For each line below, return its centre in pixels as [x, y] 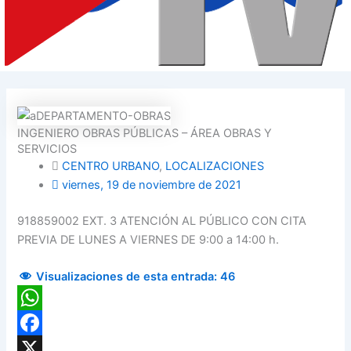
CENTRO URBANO [111, 166]
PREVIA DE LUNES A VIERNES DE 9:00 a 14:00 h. [148, 239]
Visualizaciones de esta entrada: [127, 277]
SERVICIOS [47, 149]
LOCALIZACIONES [215, 166]
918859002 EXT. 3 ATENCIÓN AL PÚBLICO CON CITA [162, 221]
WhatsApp [46, 323]
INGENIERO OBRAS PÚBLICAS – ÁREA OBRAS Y [145, 134]
